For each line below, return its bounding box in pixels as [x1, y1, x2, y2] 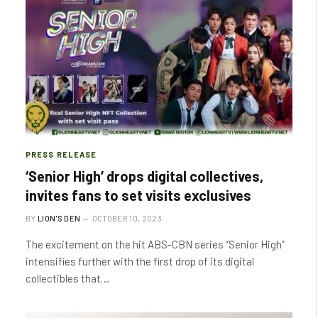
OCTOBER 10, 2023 [92, 214, 162, 223]
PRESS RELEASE [26, 150, 97, 159]
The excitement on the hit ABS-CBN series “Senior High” [26, 238, 285, 251]
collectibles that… [26, 272, 109, 285]
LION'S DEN [38, 214, 81, 223]
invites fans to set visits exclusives [26, 187, 251, 204]
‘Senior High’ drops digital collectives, [26, 168, 263, 185]
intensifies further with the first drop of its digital [26, 255, 254, 268]
